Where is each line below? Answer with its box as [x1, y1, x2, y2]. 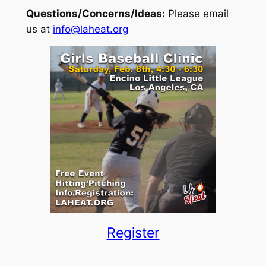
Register [106, 224, 160, 242]
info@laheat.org [52, 23, 128, 35]
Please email [164, 7, 229, 20]
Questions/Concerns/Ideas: [26, 7, 165, 20]
